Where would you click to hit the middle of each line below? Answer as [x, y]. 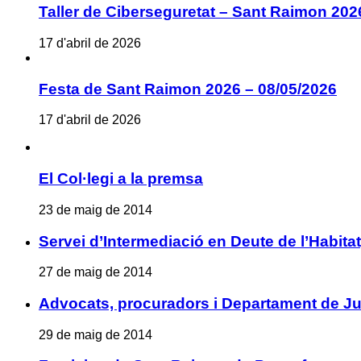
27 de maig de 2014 [95, 272]
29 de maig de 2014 [95, 334]
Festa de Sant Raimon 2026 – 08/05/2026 [188, 89]
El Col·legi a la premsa [121, 179]
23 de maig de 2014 [95, 210]
